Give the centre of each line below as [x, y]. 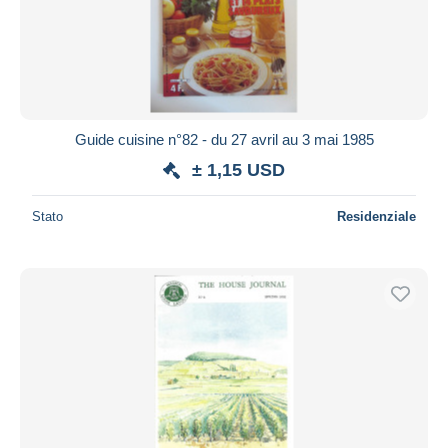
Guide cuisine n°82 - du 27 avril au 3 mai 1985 [224, 139]
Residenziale [376, 216]
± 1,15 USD [238, 169]
